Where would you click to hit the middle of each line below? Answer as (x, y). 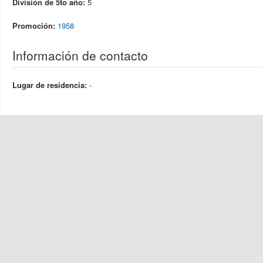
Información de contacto (80, 55)
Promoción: (35, 26)
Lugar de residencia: (51, 85)
